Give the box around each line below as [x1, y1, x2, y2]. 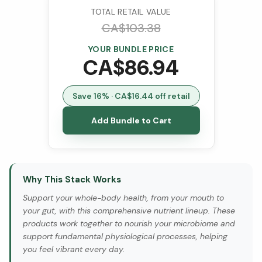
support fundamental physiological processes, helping [23, 231, 227, 242]
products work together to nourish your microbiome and [23, 218, 235, 229]
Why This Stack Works [23, 174, 121, 185]
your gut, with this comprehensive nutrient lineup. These [23, 205, 235, 216]
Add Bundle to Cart [91, 115, 171, 126]
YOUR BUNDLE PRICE [88, 44, 174, 54]
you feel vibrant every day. [23, 244, 125, 254]
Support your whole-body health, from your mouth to [23, 192, 224, 203]
